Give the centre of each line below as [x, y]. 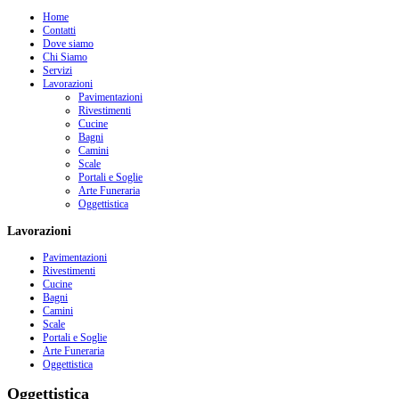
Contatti [59, 30]
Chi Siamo [65, 57]
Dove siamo [68, 44]
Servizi [57, 70]
